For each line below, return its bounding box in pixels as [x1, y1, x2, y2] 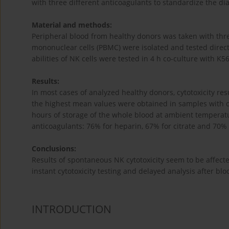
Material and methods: [32, 20, 112, 30]
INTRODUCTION [32, 202, 111, 217]
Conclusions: [32, 144, 76, 154]
